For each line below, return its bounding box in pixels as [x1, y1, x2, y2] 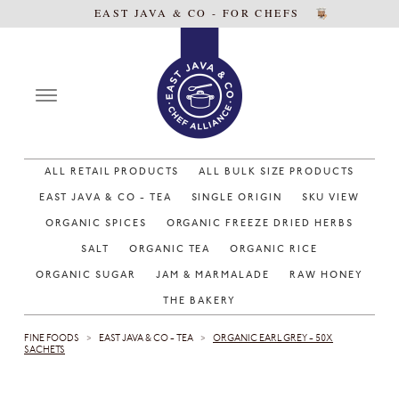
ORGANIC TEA [121, 245, 218, 255]
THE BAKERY [156, 297, 243, 306]
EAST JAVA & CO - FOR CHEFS [94, 4, 305, 20]
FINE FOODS [24, 334, 79, 344]
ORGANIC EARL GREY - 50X [213, 334, 333, 344]
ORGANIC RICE [223, 245, 325, 255]
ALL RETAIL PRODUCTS [37, 167, 187, 177]
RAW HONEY [281, 271, 370, 281]
